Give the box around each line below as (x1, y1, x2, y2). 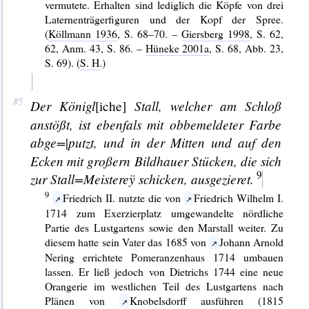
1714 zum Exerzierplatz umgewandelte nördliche (45, 205, 284, 220)
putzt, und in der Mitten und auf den (68, 132, 282, 151)
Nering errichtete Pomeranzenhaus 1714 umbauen (45, 249, 284, 264)
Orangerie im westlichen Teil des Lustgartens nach (45, 278, 284, 293)
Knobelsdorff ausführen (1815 (129, 292, 284, 308)
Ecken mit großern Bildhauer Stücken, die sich (30, 151, 282, 170)
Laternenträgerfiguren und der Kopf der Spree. (45, 12, 284, 27)
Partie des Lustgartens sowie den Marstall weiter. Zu (45, 219, 284, 235)
